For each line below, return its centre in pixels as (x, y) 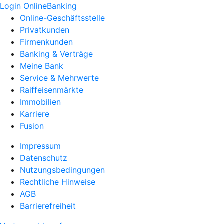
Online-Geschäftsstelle (62, 18)
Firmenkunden (46, 42)
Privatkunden (45, 30)
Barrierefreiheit (48, 206)
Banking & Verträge (56, 54)
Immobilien (40, 102)
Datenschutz (44, 158)
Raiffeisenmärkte (52, 90)
